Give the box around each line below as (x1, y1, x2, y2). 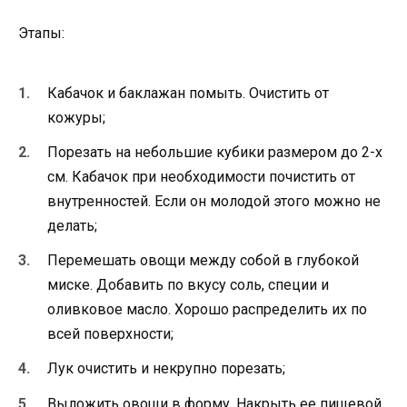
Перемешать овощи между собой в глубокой (47, 252, 359, 270)
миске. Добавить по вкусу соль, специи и (47, 276, 329, 294)
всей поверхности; (47, 325, 174, 343)
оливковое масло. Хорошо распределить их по (47, 301, 367, 319)
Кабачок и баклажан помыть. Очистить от (47, 84, 329, 102)
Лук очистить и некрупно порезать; (47, 360, 285, 378)
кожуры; (47, 108, 105, 126)
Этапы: (18, 25, 65, 43)
